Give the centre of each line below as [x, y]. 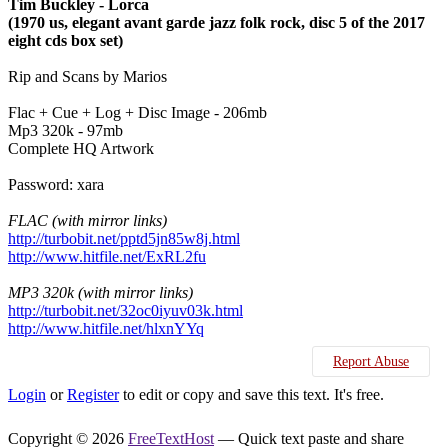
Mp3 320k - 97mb [65, 130]
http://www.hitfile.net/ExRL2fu [107, 256]
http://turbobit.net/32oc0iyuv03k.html [125, 310]
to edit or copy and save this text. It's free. [251, 394]
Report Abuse [371, 361]
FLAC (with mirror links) [87, 220]
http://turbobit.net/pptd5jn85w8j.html [124, 238]
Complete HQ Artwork [81, 148]
